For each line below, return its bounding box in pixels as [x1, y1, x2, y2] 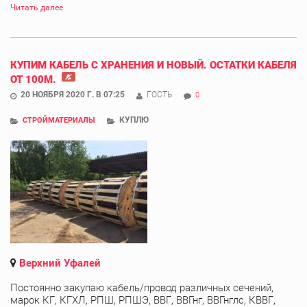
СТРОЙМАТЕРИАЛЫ [23, 115, 95, 125]
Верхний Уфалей [19, 256, 101, 269]
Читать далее [10, 2, 63, 12]
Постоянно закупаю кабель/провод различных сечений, [10, 281, 273, 294]
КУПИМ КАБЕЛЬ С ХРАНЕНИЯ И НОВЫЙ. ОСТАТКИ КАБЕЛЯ [10, 58, 297, 71]
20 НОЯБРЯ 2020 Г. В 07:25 [21, 89, 125, 99]
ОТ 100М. [10, 73, 59, 86]
